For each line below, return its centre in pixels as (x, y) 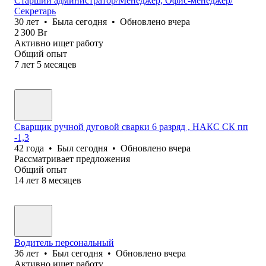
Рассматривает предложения (72, 159)
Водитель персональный (64, 242)
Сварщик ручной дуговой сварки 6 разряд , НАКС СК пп (131, 126)
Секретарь (35, 11)
